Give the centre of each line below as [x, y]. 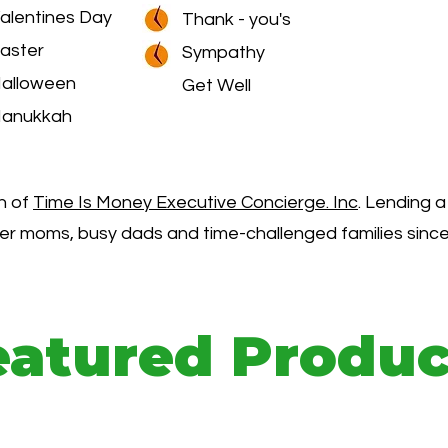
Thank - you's [236, 19]
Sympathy [223, 52]
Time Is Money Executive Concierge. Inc [195, 202]
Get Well [216, 85]
